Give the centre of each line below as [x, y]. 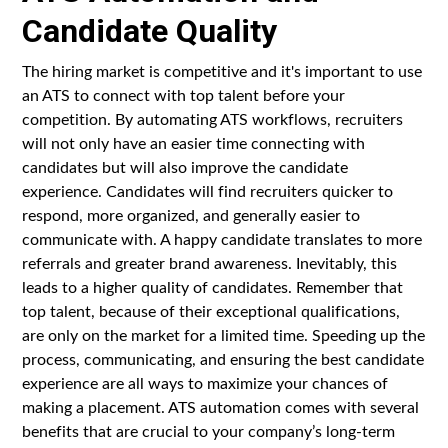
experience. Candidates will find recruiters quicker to [208, 190]
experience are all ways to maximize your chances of [205, 382]
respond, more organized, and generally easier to [191, 214]
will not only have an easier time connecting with [194, 142]
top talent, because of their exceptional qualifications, [211, 310]
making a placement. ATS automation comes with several [221, 406]
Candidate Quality [150, 30]
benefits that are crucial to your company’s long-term [209, 430]
